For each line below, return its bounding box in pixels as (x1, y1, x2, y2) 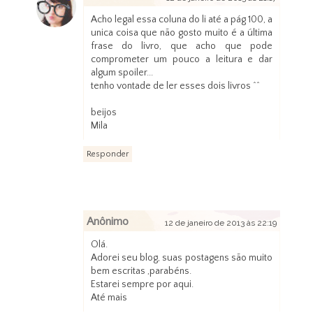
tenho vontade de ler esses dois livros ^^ (90, 80, 260, 92)
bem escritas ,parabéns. (90, 265, 191, 277)
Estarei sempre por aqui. (90, 279, 194, 291)
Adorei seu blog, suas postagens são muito (90, 252, 273, 264)
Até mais (90, 292, 127, 304)
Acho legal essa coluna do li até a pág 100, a (90, 14, 273, 26)
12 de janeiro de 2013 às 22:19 (165, 218, 277, 228)
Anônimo (86, 215, 129, 228)
